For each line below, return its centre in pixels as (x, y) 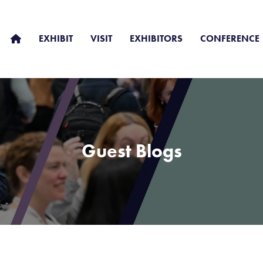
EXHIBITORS (156, 38)
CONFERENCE (230, 38)
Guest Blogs (131, 151)
